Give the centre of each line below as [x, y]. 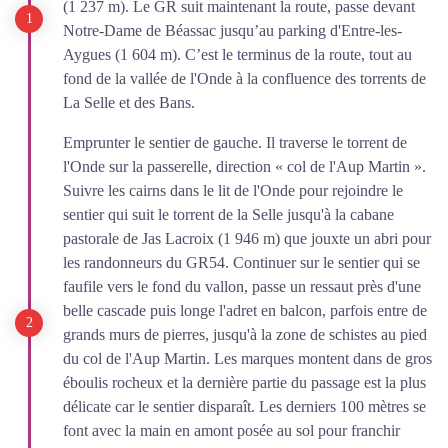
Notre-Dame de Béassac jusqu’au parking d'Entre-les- [232, 30]
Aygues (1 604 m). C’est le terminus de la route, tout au [237, 54]
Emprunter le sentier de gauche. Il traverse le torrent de [235, 142]
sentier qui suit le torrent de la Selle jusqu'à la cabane [228, 214]
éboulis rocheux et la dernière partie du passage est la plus [244, 382]
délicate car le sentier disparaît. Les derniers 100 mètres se [244, 406]
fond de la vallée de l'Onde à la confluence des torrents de [244, 78]
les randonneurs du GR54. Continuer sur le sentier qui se [241, 262]
